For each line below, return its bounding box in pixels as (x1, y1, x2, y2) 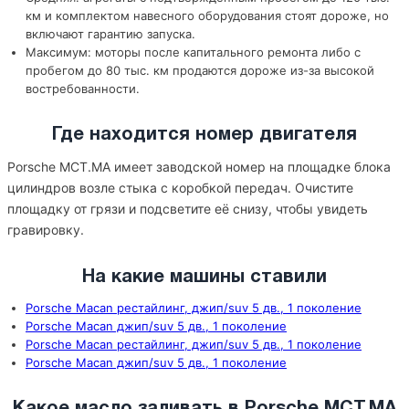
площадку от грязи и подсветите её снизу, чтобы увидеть (7, 201, 368, 216)
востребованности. (26, 81, 140, 96)
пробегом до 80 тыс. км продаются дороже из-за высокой (26, 63, 374, 78)
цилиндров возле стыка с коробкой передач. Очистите (7, 180, 353, 195)
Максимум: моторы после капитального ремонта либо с (26, 45, 361, 59)
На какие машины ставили (82, 269, 327, 286)
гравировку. (7, 222, 84, 237)
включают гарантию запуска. (26, 26, 195, 41)
